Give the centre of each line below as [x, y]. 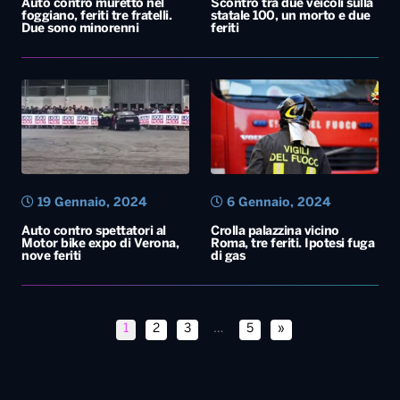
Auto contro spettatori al [94, 231]
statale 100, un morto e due [291, 16]
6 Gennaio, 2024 [277, 203]
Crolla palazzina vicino [275, 231]
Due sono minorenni [80, 29]
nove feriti [51, 256]
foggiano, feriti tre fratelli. [96, 16]
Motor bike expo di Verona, [100, 244]
